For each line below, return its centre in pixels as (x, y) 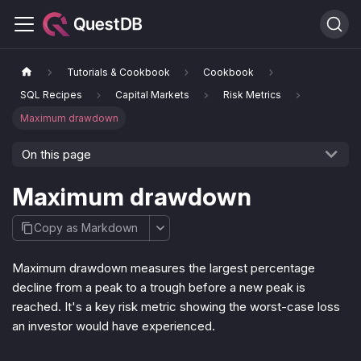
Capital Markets (153, 95)
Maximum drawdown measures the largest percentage (164, 268)
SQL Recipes (51, 95)
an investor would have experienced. (114, 326)
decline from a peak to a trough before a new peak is (159, 288)
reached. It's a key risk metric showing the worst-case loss (176, 307)
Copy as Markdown (86, 228)
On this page (56, 154)
